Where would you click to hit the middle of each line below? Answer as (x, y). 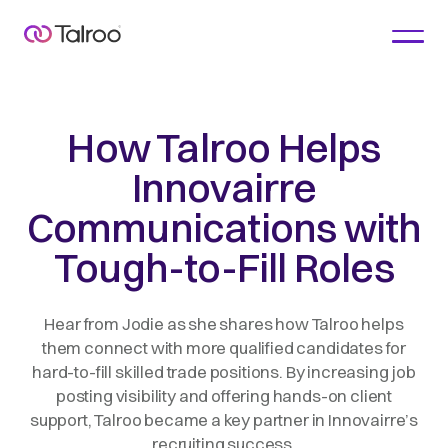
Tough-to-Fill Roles (224, 267)
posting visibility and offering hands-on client (223, 395)
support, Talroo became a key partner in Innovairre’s (224, 419)
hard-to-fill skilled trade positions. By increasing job (224, 371)
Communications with (224, 227)
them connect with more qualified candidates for (223, 347)
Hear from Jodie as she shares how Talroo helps (224, 323)
